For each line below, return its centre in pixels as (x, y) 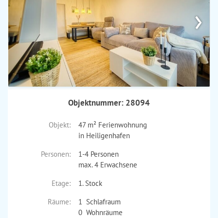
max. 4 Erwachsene (108, 165)
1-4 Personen (98, 154)
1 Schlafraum (99, 202)
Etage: (61, 183)
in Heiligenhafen (104, 136)
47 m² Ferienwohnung (112, 125)
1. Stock (90, 183)
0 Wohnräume (100, 212)
